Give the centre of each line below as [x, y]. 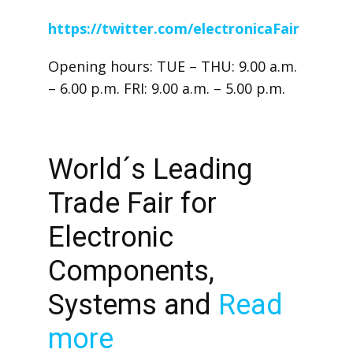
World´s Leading [150, 169]
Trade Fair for [132, 203]
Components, [131, 271]
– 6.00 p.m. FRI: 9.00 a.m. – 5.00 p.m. [166, 88]
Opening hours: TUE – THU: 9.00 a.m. [172, 66]
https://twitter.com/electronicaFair [173, 28]
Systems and [133, 305]
